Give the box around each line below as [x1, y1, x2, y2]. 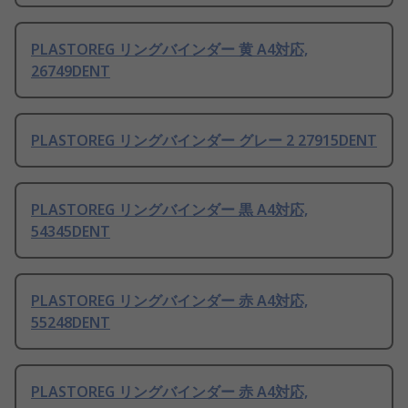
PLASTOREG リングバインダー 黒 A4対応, [31, 199, 308, 220]
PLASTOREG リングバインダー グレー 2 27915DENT [31, 130, 377, 151]
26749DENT [31, 61, 110, 82]
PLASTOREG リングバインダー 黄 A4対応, [31, 39, 308, 60]
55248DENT [31, 312, 110, 333]
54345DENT [31, 221, 110, 242]
